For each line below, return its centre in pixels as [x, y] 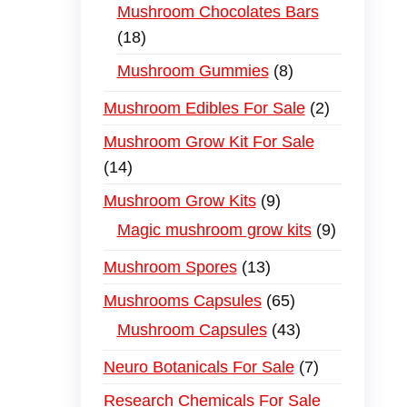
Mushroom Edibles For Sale [204, 108]
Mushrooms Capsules [182, 301]
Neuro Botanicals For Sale [199, 367]
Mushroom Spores [170, 267]
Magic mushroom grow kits [214, 230]
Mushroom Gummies [193, 71]
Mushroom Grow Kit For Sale [208, 142]
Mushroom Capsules [192, 330]
